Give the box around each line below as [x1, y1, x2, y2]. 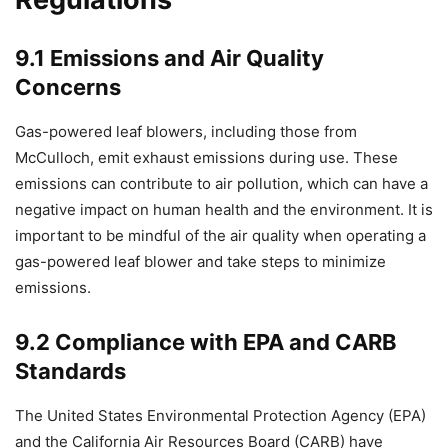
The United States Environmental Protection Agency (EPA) [15, 405, 426, 425]
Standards [15, 357, 126, 384]
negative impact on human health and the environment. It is [15, 199, 433, 219]
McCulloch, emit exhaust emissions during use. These [15, 147, 398, 167]
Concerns [15, 73, 121, 100]
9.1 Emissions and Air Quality [15, 44, 324, 71]
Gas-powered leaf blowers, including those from [15, 121, 357, 141]
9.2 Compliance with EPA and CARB [15, 328, 397, 355]
